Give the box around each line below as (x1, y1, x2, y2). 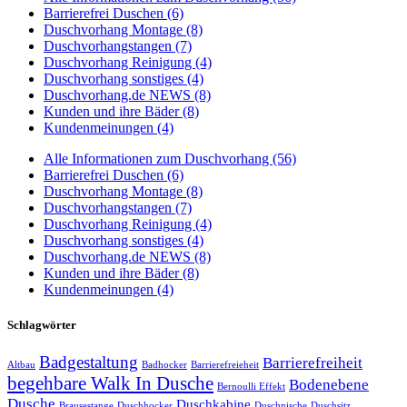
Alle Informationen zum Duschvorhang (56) (44, 151, 296, 167)
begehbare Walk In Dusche (7, 372, 213, 395)
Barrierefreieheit (191, 360, 259, 371)
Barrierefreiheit (263, 354, 362, 372)
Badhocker (142, 360, 187, 371)
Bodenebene (289, 376, 369, 394)
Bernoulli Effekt (217, 382, 285, 392)
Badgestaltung (39, 352, 138, 372)
